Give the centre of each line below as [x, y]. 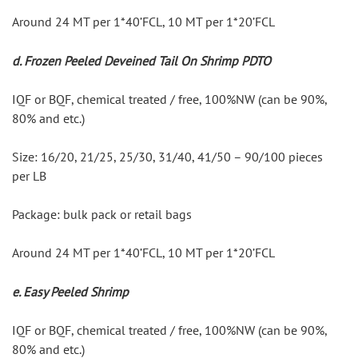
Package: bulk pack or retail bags [102, 215]
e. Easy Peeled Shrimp [70, 292]
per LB [29, 176]
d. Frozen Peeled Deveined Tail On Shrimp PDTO [141, 61]
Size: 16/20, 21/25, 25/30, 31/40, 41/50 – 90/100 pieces [167, 157]
